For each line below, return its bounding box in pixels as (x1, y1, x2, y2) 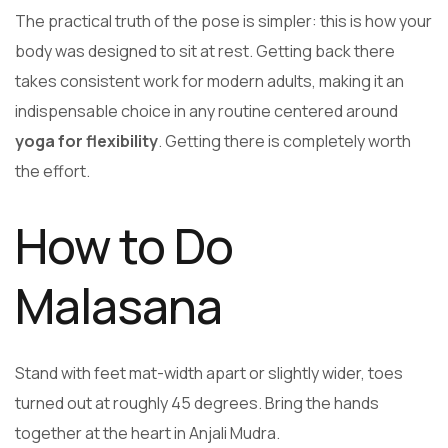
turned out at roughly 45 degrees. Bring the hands (15, 392, 379, 415)
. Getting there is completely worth (158, 130, 411, 153)
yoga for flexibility (15, 130, 158, 153)
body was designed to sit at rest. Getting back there (15, 40, 395, 63)
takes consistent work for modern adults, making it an (15, 70, 404, 93)
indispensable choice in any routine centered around (15, 100, 398, 123)
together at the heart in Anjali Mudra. (15, 422, 280, 445)
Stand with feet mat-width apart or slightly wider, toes (15, 362, 403, 385)
